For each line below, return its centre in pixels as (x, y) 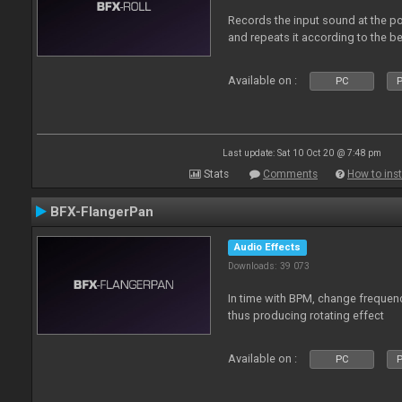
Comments (290, 174)
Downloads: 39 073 (269, 266)
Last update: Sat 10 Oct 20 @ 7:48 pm (301, 153)
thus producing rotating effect (306, 315)
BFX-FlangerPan (102, 212)
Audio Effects (268, 247)
